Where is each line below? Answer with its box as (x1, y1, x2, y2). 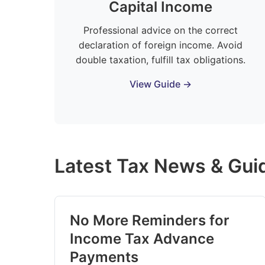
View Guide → (129, 78, 192, 90)
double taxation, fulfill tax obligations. (75, 54, 245, 66)
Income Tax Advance (70, 230, 214, 247)
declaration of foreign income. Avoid (78, 39, 243, 51)
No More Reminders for (70, 212, 230, 229)
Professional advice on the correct (83, 24, 238, 36)
